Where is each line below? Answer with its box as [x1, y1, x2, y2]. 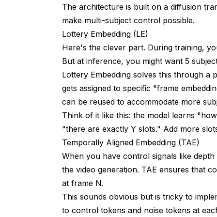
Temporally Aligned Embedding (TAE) [62, 138, 200, 148]
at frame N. [62, 178, 104, 188]
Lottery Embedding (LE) [62, 29, 148, 39]
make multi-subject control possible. [62, 15, 195, 26]
